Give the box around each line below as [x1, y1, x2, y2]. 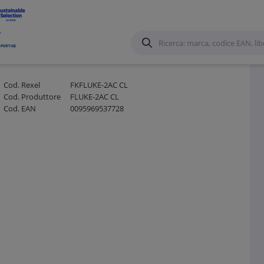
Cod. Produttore [3, 91, 61, 103]
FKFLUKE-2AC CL [68, 80, 128, 91]
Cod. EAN [3, 103, 36, 114]
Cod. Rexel [3, 80, 40, 91]
